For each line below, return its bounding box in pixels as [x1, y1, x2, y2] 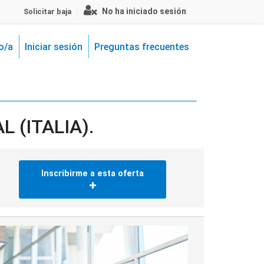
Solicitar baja [24, 7, 71, 16]
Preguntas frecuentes [94, 41, 189, 52]
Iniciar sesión [25, 41, 82, 52]
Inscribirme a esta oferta [41, 168, 144, 179]
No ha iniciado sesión [102, 6, 186, 16]
